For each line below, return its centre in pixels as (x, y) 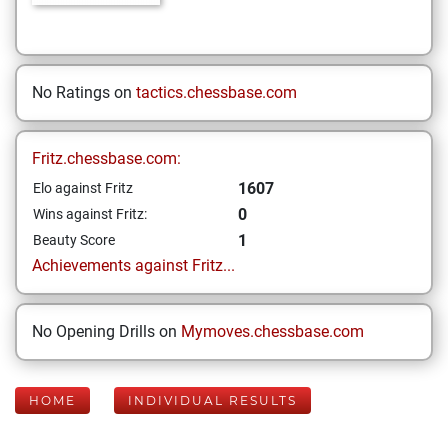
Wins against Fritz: (90, 214)
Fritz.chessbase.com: (106, 158)
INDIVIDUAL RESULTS (212, 400)
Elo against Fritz (83, 188)
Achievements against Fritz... (133, 265)
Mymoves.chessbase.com (272, 331)
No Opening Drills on (106, 331)
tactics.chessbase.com (216, 92)
